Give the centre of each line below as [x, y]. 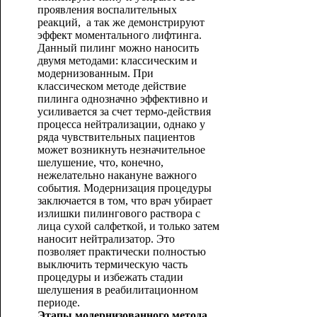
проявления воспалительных [107, 10]
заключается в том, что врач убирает [125, 201]
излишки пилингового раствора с [119, 213]
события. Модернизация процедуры [124, 188]
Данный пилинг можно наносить [118, 48]
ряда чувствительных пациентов [116, 137]
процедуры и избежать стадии [110, 277]
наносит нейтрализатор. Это [106, 239]
